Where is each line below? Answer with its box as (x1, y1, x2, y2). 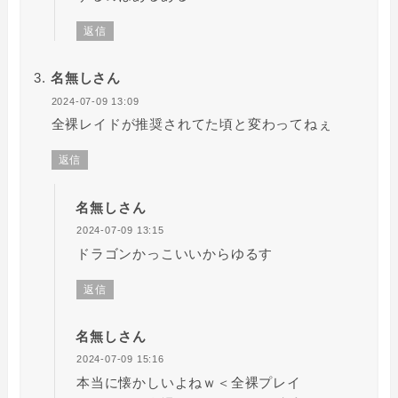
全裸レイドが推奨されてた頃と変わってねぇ (51, 116, 332, 132)
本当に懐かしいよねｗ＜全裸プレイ (76, 374, 301, 390)
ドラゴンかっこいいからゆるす (76, 245, 274, 261)
